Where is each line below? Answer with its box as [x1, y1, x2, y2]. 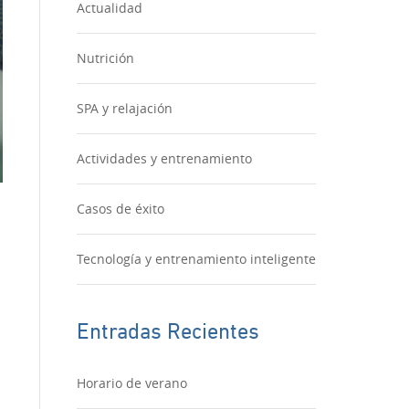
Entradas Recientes [76, 312, 259, 344]
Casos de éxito [76, 200, 164, 217]
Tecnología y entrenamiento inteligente [76, 250, 316, 267]
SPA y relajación [76, 100, 173, 117]
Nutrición [76, 49, 134, 67]
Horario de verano [76, 374, 187, 392]
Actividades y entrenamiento [76, 150, 252, 167]
